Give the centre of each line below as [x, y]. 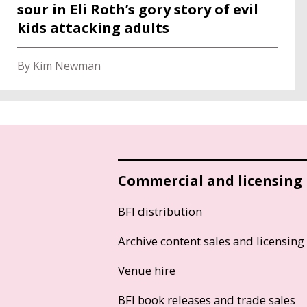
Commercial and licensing [210, 180]
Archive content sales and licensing [211, 241]
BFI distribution [160, 211]
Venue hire [147, 270]
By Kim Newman [59, 65]
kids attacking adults [93, 27]
